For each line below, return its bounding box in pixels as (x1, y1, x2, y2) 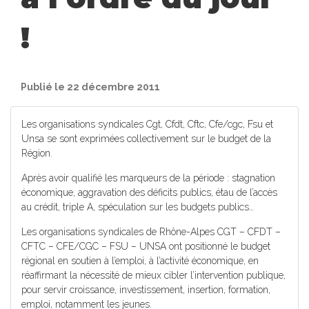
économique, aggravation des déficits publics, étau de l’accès (21, 187, 277, 198)
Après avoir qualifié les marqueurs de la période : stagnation (21, 172, 275, 183)
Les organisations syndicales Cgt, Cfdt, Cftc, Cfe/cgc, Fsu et (21, 119, 273, 130)
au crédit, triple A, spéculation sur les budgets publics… (21, 201, 254, 212)
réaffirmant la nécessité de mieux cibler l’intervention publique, (21, 270, 286, 281)
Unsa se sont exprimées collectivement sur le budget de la (21, 133, 271, 144)
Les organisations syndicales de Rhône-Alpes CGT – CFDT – (21, 226, 281, 237)
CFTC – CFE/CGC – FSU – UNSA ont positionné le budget (21, 241, 270, 252)
